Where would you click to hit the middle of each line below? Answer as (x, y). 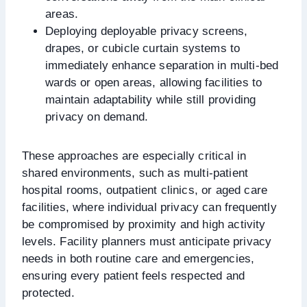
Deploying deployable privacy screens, (147, 31)
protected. (48, 293)
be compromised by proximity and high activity (144, 224)
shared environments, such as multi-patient (135, 173)
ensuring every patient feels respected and (134, 275)
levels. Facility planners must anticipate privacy (147, 241)
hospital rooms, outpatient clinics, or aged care (145, 190)
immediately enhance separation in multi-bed (162, 65)
